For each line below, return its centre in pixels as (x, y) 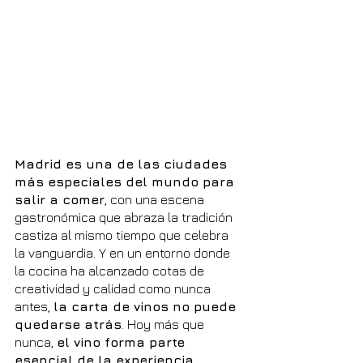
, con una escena (156, 200)
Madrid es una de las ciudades (123, 164)
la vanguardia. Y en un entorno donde (124, 253)
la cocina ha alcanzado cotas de (111, 271)
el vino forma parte (123, 342)
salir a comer (60, 200)
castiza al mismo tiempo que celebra (123, 235)
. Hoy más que (164, 325)
